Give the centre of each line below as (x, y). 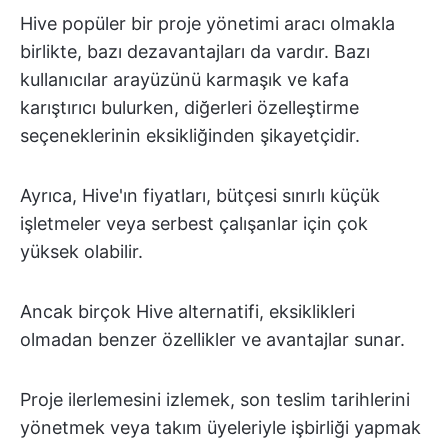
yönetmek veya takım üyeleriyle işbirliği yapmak (220, 427)
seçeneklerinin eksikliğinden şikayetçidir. (190, 135)
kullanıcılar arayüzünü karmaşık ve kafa (184, 79)
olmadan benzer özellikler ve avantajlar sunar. (212, 339)
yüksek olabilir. (81, 251)
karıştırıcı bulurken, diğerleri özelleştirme (189, 107)
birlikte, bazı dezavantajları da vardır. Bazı (195, 51)
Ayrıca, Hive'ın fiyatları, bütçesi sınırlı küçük (200, 195)
